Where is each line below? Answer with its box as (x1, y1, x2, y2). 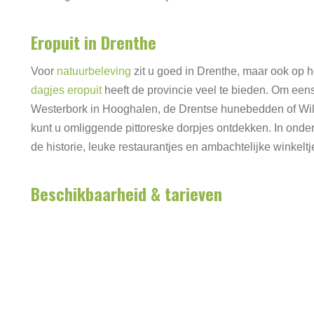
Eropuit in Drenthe (31, 29, 156, 55)
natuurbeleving (57, 65, 131, 77)
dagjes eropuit (31, 84, 102, 96)
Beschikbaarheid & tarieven (31, 181, 222, 206)
